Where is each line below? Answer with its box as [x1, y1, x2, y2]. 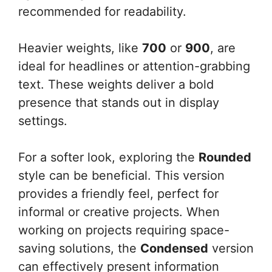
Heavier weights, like [18, 41, 142, 55]
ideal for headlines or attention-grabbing [18, 59, 250, 73]
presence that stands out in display [18, 95, 219, 110]
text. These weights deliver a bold [18, 77, 214, 92]
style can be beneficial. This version [18, 168, 225, 183]
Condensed [140, 241, 208, 256]
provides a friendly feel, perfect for [18, 186, 219, 201]
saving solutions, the [18, 241, 140, 256]
